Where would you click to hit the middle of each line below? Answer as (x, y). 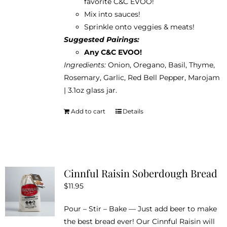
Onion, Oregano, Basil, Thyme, (160, 65)
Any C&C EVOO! (113, 52)
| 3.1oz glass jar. (90, 90)
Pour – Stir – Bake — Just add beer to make (140, 209)
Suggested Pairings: (101, 39)
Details (133, 111)
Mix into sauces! (112, 14)
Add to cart (88, 111)
